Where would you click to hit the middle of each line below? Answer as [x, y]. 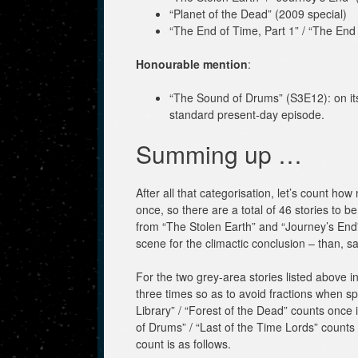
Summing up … [219, 153]
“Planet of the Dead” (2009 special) [258, 13]
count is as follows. [183, 343]
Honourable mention [192, 64]
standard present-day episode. [247, 114]
